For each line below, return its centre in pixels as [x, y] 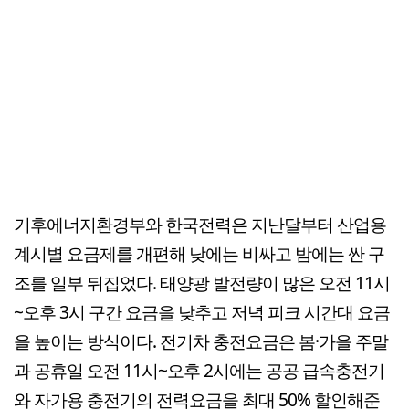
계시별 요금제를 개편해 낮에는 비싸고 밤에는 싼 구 [199, 253]
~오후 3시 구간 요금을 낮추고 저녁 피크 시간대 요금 [202, 311]
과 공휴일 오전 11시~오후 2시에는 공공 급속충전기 [199, 370]
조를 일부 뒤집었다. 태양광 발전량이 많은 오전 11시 [202, 282]
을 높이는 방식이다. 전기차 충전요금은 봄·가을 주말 [201, 341]
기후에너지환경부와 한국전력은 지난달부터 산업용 [200, 224]
